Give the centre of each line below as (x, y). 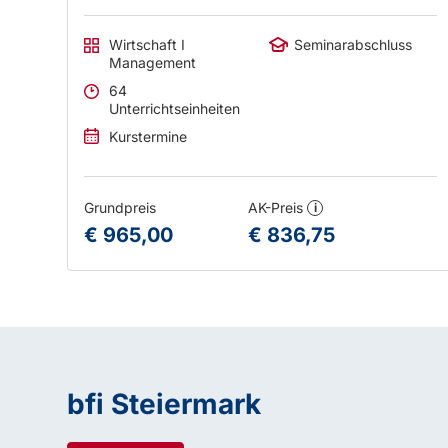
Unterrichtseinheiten (175, 108)
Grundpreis (120, 207)
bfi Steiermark (164, 404)
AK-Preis (278, 207)
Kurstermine (148, 136)
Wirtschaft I (145, 44)
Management (153, 62)
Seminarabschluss (352, 44)
